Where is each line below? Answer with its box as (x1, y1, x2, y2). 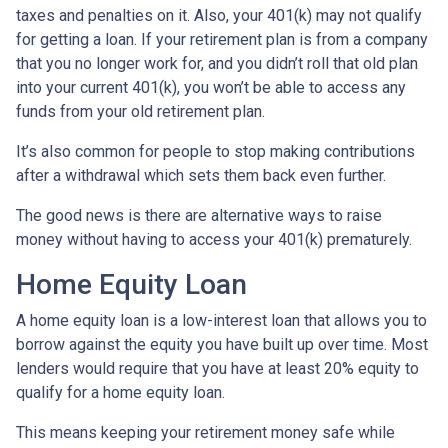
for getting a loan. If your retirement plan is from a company (16, 29, 428, 49)
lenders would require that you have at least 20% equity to (16, 358, 419, 378)
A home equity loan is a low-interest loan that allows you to (16, 310, 427, 330)
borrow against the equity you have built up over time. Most (16, 334, 428, 354)
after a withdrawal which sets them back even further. (16, 165, 386, 185)
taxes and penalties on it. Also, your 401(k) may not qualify (16, 5, 422, 25)
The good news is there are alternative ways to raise (16, 205, 382, 225)
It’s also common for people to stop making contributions (16, 141, 415, 161)
